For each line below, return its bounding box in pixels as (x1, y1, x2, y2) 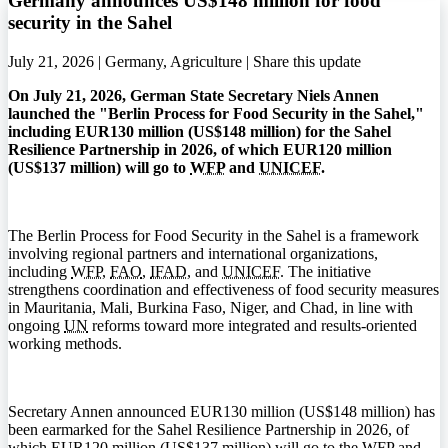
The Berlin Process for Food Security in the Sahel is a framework (8, 226, 419, 244)
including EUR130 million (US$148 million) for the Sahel (8, 122, 391, 140)
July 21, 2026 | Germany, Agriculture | (8, 52, 253, 70)
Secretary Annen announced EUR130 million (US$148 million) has (8, 402, 435, 420)
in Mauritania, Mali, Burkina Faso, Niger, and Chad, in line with (8, 298, 413, 316)
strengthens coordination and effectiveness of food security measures (8, 280, 439, 298)
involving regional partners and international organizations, (8, 244, 378, 262)
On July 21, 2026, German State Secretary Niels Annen (8, 86, 379, 104)
